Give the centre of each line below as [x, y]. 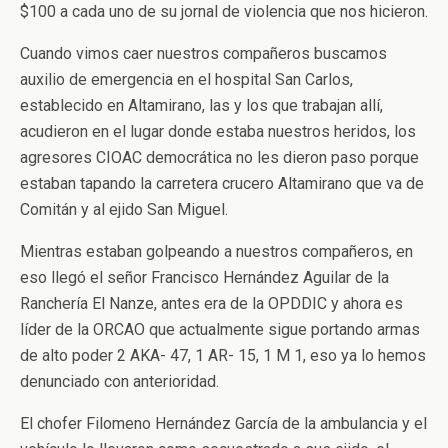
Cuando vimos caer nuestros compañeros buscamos [203, 53]
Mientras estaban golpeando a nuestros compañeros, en [216, 251]
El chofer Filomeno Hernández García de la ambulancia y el [223, 423]
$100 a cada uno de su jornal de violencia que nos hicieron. [224, 11]
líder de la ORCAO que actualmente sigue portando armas [220, 329]
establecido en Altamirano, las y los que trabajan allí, [201, 105]
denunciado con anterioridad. [119, 381]
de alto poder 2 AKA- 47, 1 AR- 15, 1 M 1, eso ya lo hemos [223, 355]
